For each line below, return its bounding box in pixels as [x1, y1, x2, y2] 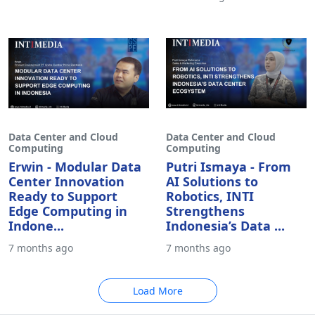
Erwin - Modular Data [8, 157, 141, 175]
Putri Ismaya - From [166, 157, 291, 175]
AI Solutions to [166, 172, 258, 190]
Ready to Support [8, 187, 117, 205]
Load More [132, 283, 183, 297]
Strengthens [166, 202, 245, 219]
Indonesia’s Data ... [166, 217, 285, 234]
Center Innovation [8, 172, 124, 190]
